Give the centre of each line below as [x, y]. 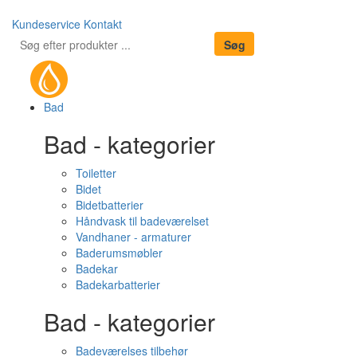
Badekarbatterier [118, 284]
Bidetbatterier [110, 205]
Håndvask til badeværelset [142, 221]
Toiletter [96, 173]
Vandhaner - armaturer [133, 237]
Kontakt [103, 24]
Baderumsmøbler [119, 253]
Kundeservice [46, 24]
